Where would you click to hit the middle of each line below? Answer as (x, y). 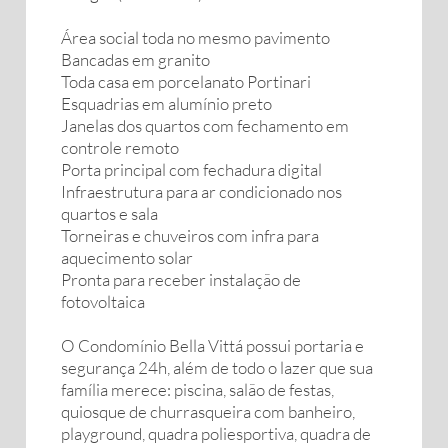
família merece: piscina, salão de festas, (197, 389)
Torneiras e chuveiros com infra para (190, 235)
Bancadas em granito (135, 59)
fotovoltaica (103, 301)
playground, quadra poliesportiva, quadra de (216, 433)
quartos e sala (109, 213)
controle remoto (120, 147)
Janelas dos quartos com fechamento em (205, 125)
